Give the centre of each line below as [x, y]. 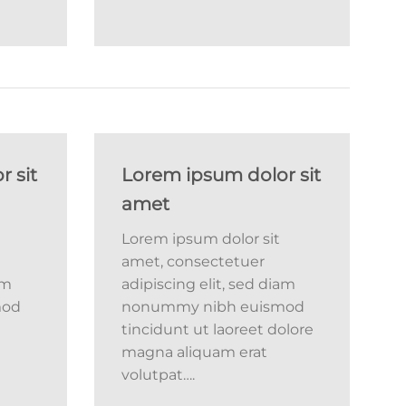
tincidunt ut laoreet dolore [217, 330]
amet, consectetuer [193, 262]
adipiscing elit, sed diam [208, 285]
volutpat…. [158, 375]
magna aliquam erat [194, 353]
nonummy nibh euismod [213, 307]
